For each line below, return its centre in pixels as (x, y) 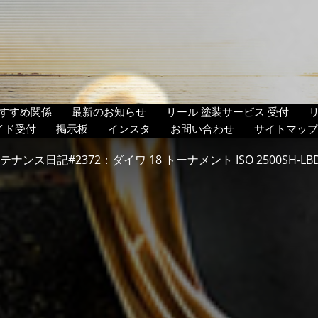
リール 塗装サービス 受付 (227, 111)
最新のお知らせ (109, 111)
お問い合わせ (202, 128)
